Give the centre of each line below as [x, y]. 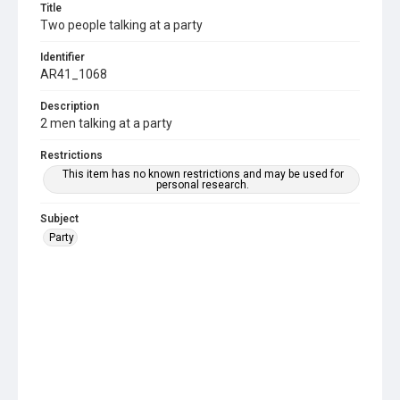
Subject [59, 219]
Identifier [62, 57]
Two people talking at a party [121, 25]
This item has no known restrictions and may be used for [203, 174]
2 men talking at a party [106, 123]
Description [70, 106]
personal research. [203, 185]
